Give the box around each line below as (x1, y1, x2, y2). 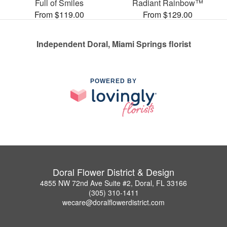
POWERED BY (90, 77, 137, 85)
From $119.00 (34, 8, 84, 20)
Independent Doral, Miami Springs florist (36, 37, 191, 50)
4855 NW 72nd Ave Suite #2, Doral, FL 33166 (40, 178, 187, 188)
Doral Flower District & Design (53, 165, 174, 179)
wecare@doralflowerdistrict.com (62, 197, 165, 208)
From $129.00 (143, 8, 193, 20)
